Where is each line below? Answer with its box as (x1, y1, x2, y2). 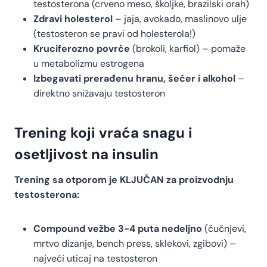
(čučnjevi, (202, 222, 246, 235)
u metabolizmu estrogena (33, 57, 144, 70)
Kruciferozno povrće (33, 42, 130, 55)
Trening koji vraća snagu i (14, 123, 193, 142)
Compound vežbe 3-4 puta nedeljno (33, 222, 202, 235)
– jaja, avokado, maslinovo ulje (113, 13, 247, 26)
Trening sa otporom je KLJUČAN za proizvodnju (14, 173, 234, 187)
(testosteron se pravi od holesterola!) (33, 27, 195, 41)
